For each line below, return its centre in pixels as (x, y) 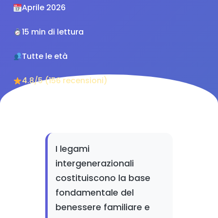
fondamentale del (94, 192)
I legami (72, 149)
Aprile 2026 (44, 8)
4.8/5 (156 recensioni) (65, 81)
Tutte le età (45, 56)
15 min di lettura (53, 32)
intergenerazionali (94, 163)
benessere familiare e (102, 207)
